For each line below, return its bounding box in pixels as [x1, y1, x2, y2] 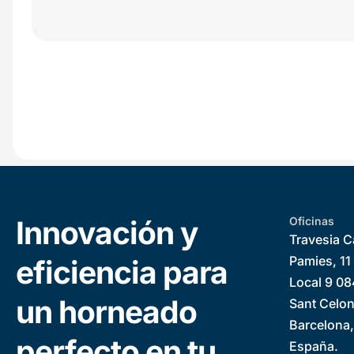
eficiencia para [16, 254, 228, 291]
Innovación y [16, 214, 198, 251]
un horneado [16, 293, 198, 330]
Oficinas [289, 214, 334, 228]
